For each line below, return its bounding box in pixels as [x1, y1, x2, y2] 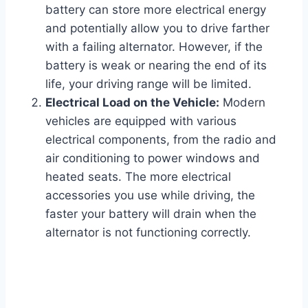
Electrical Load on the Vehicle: [45, 96, 219, 110]
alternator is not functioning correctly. [45, 225, 251, 240]
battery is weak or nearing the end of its [45, 58, 267, 73]
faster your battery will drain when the [45, 207, 256, 221]
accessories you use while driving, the [45, 188, 255, 203]
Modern [219, 96, 265, 110]
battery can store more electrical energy [45, 3, 266, 17]
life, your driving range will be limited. [45, 77, 252, 91]
